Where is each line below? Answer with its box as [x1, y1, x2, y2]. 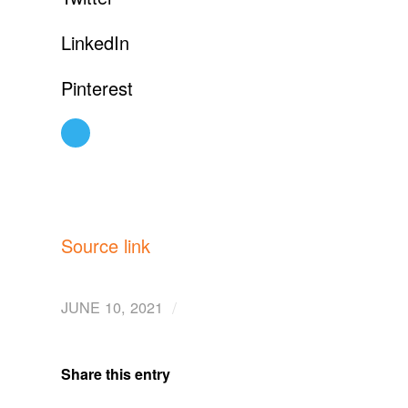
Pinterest [61, 74, 133, 101]
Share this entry [61, 362, 170, 384]
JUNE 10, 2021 [61, 295, 163, 318]
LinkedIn [61, 28, 129, 56]
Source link [61, 231, 150, 259]
